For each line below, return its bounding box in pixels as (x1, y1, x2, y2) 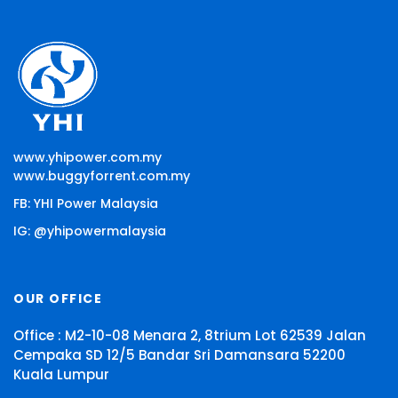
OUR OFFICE (13, 290, 102, 308)
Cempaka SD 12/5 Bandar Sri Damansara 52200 (13, 346, 346, 365)
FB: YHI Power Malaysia (13, 195, 158, 213)
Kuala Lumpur (13, 365, 109, 385)
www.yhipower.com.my (13, 148, 162, 167)
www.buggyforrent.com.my (13, 167, 190, 186)
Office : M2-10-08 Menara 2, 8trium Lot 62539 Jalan (13, 326, 366, 346)
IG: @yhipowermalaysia (13, 222, 166, 241)
